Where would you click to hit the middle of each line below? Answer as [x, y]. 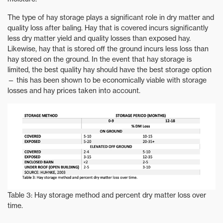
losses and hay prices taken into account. [74, 91]
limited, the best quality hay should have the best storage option [110, 70]
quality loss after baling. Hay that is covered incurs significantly [108, 28]
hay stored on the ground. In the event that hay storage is [100, 59]
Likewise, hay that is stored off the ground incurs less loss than [108, 49]
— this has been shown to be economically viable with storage [107, 80]
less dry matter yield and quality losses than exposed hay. [99, 38]
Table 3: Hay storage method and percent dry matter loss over [107, 195]
